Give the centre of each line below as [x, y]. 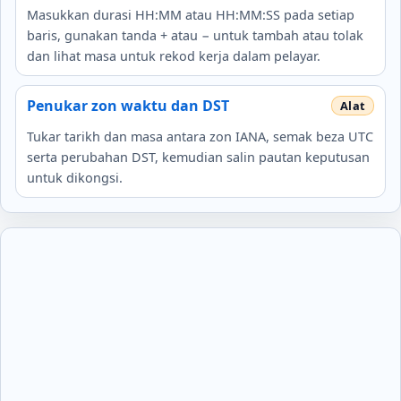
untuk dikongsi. [75, 177]
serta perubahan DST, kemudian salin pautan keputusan [198, 157]
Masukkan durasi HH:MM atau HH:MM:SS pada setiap [191, 14]
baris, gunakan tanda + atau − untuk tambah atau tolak [195, 35]
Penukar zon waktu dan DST [128, 105]
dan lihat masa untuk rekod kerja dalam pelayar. [174, 55]
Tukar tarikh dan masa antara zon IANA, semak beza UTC [200, 136]
